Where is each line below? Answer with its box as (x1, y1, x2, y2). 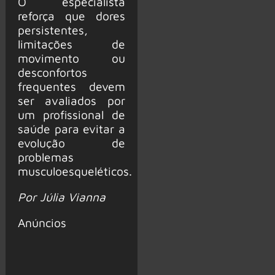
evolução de (17, 135, 125, 150)
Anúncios (17, 215, 66, 230)
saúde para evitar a (17, 121, 125, 136)
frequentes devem (17, 79, 125, 93)
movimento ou (17, 50, 125, 65)
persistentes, (17, 22, 88, 37)
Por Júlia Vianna (17, 190, 106, 204)
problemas (17, 149, 74, 164)
